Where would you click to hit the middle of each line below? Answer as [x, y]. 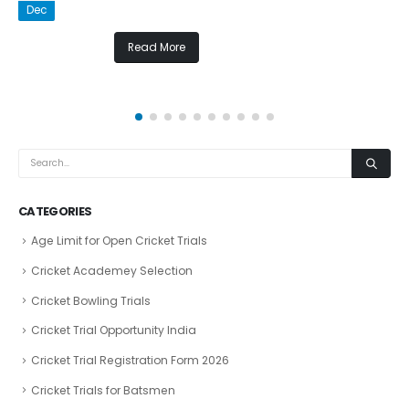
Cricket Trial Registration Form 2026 [130, 361]
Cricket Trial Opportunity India [114, 330]
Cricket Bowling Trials [91, 300]
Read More [156, 47]
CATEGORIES [55, 212]
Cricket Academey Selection [112, 270]
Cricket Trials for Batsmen [103, 390]
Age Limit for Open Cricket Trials [119, 241]
